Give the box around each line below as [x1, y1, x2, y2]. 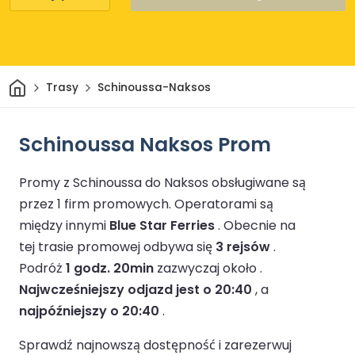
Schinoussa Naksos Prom [19, 130, 271, 158]
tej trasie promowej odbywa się [19, 237, 216, 256]
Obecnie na [223, 216, 296, 235]
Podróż [19, 258, 66, 277]
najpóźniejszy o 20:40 [19, 301, 159, 320]
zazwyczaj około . [154, 258, 262, 277]
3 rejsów [216, 237, 270, 256]
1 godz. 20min [66, 258, 154, 277]
